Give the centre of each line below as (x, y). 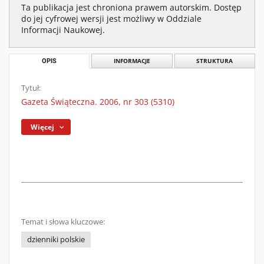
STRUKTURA (215, 61)
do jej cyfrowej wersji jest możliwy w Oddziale (111, 19)
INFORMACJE (132, 61)
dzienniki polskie (56, 240)
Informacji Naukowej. (63, 30)
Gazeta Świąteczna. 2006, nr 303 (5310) (98, 102)
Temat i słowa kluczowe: (63, 222)
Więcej (43, 127)
